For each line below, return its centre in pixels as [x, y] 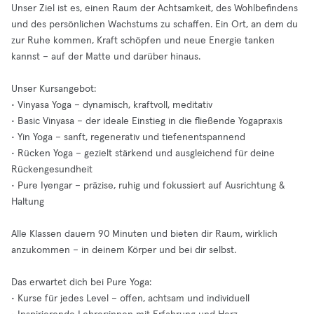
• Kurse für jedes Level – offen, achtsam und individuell [130, 299]
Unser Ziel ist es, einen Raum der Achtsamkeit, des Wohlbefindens [155, 8]
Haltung [28, 202]
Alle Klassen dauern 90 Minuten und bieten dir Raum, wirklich [144, 234]
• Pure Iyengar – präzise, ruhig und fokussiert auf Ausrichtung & [148, 186]
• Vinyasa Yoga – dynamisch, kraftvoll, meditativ [112, 105]
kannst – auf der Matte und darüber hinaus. [106, 57]
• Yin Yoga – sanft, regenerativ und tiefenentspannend [128, 137]
